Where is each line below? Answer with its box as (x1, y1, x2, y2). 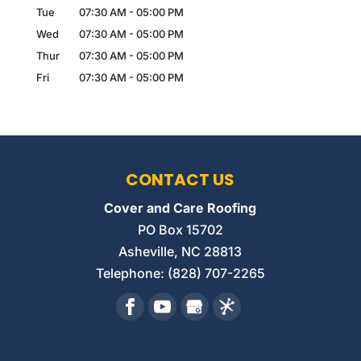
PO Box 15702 (137, 222, 223, 239)
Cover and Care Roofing (104, 200, 257, 217)
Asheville (118, 243, 175, 260)
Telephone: (95, 265, 168, 282)
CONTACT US (126, 168, 235, 192)
